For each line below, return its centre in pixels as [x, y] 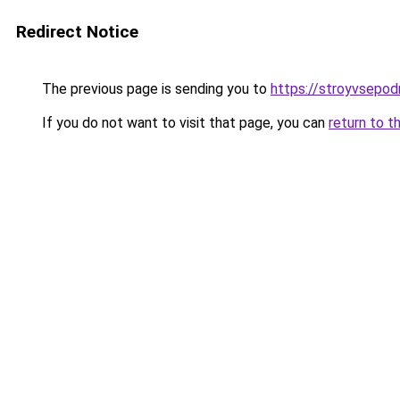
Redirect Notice [77, 32]
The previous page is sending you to [154, 89]
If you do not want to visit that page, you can [183, 123]
